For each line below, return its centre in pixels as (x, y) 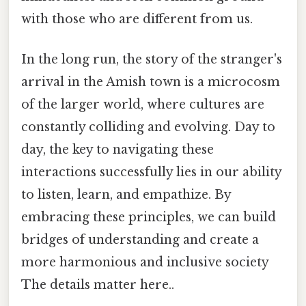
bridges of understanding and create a (140, 240)
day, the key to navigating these (117, 150)
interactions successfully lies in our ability (151, 172)
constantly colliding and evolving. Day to (148, 127)
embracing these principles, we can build (149, 218)
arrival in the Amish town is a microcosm (151, 82)
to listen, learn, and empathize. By (126, 195)
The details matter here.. (98, 285)
